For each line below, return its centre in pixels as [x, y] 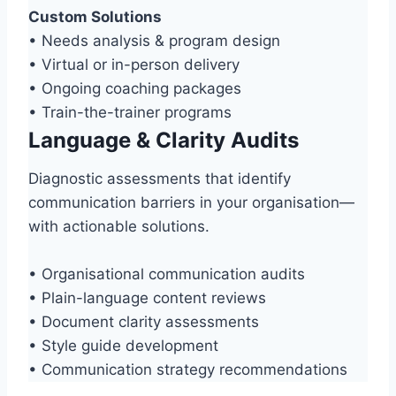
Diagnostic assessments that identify [160, 179]
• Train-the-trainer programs [130, 113]
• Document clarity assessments [144, 322]
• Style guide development [123, 346]
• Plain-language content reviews [147, 298]
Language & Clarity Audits [164, 141]
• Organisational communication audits [167, 274]
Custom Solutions [95, 17]
